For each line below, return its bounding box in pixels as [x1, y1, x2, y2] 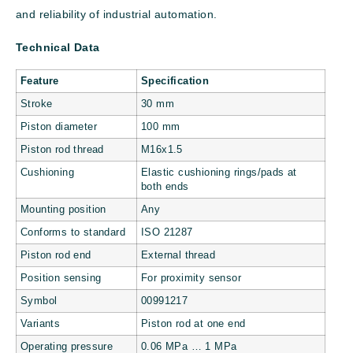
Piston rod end [20, 250, 91, 262]
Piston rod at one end [141, 318, 246, 330]
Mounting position [20, 204, 106, 216]
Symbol [20, 295, 58, 307]
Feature [20, 76, 59, 87]
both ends [141, 181, 189, 193]
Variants [20, 318, 61, 330]
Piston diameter [20, 121, 97, 133]
